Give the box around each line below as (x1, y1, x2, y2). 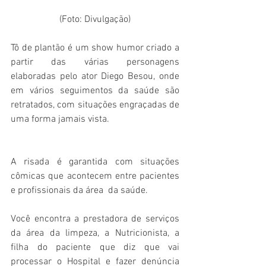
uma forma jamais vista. (11, 113, 109, 126)
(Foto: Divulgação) (59, 14, 131, 26)
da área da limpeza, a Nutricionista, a (11, 227, 179, 240)
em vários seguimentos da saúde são (11, 85, 179, 97)
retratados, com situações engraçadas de (11, 99, 179, 112)
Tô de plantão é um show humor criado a (11, 42, 179, 55)
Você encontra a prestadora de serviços (11, 213, 179, 226)
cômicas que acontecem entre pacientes (11, 170, 179, 183)
